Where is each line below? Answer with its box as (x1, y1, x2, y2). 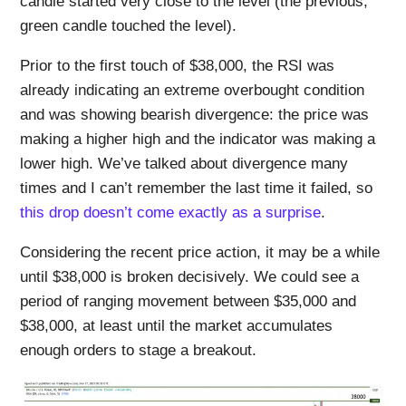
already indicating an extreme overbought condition (20, 82, 365, 100)
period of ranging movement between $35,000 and (20, 293, 357, 311)
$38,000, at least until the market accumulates (20, 317, 333, 335)
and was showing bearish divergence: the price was (20, 106, 370, 124)
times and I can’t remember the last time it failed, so (20, 179, 373, 198)
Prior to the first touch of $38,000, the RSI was (20, 57, 335, 75)
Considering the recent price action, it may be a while (20, 244, 381, 262)
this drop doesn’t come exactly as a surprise (20, 204, 322, 222)
